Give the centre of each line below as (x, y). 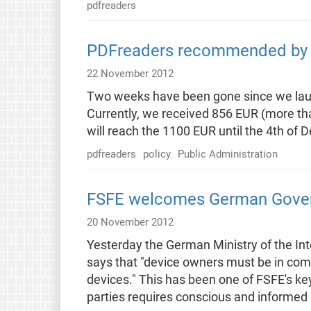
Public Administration (227, 154)
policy (157, 154)
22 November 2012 (130, 73)
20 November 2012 (130, 222)
